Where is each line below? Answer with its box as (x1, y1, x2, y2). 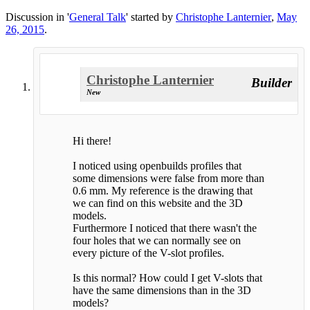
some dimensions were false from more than (73, 172, 264, 185)
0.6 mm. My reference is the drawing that (73, 185, 253, 197)
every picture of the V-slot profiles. (73, 247, 224, 259)
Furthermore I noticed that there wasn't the (73, 222, 257, 235)
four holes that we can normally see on (73, 235, 241, 247)
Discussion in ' (6, 10, 69, 23)
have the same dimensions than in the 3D (73, 284, 251, 297)
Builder (251, 75, 292, 90)
